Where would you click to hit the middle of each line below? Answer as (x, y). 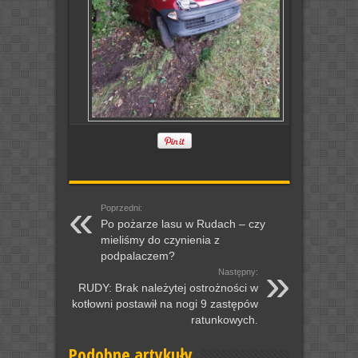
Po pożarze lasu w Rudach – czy (183, 224)
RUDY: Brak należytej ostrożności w (168, 288)
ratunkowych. (224, 320)
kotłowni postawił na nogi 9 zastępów (165, 304)
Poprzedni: (121, 208)
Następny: (238, 272)
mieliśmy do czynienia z (160, 240)
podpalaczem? (137, 256)
